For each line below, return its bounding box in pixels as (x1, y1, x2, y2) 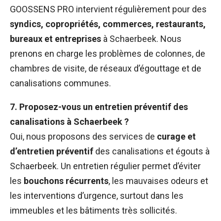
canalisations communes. (10, 78, 111, 89)
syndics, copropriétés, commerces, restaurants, (10, 19, 206, 30)
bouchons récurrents (24, 176, 109, 186)
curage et (157, 131, 196, 142)
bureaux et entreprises (10, 34, 101, 44)
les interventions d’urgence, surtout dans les (10, 190, 184, 201)
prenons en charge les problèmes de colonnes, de (10, 48, 205, 59)
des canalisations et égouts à (93, 146, 210, 157)
